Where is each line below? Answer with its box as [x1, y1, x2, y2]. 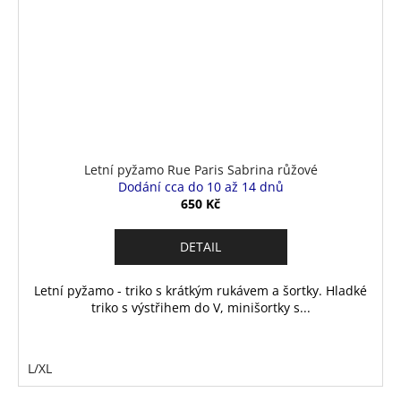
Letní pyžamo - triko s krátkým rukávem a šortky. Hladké [34, 281, 367, 299]
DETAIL [180, 237, 221, 255]
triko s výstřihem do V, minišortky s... [90, 298, 311, 316]
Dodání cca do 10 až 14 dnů [117, 177, 284, 195]
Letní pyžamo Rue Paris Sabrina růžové [83, 160, 318, 178]
